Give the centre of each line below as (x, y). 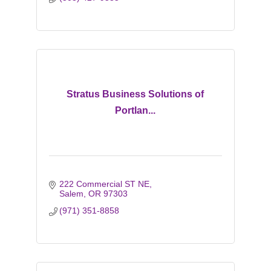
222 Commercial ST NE (105, 184)
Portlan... (135, 110)
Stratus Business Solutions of (135, 94)
